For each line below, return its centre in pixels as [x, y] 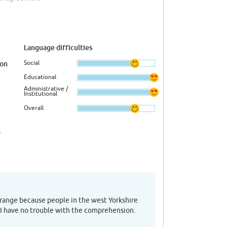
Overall [34, 107]
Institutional [41, 93]
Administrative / [46, 88]
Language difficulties [58, 47]
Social [32, 62]
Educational [40, 77]
